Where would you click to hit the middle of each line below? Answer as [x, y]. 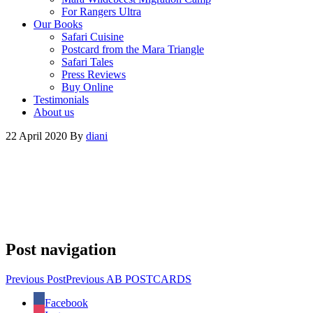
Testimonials [61, 100]
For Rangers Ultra [101, 12]
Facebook [66, 303]
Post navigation [61, 249]
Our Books [58, 24]
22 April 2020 [38, 136]
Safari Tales [87, 62]
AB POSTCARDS [149, 279]
